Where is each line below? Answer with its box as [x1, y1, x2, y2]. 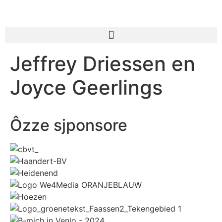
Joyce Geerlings [10, 75, 163, 100]
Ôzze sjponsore [10, 115, 127, 135]
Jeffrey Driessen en [10, 52, 195, 76]
